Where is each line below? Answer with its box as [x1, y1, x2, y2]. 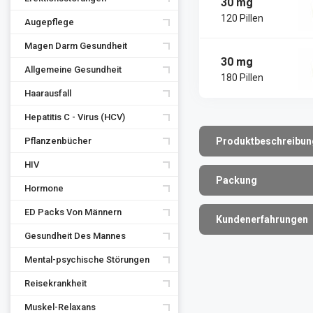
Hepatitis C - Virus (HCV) [24, 112, 125, 122]
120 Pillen [221, 12, 263, 24]
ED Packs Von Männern [24, 207, 122, 217]
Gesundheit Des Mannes [24, 231, 126, 241]
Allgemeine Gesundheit [24, 64, 122, 75]
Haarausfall [24, 88, 71, 99]
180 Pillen [221, 71, 263, 83]
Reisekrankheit [24, 278, 87, 289]
